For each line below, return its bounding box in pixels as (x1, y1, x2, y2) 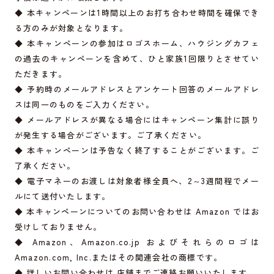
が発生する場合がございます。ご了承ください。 (14, 129, 207, 141)
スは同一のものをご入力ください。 (14, 98, 154, 111)
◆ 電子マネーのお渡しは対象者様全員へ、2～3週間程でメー (14, 175, 260, 187)
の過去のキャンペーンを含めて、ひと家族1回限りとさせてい (14, 53, 260, 65)
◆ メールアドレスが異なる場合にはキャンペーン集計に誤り (14, 114, 260, 126)
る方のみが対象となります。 (14, 22, 128, 34)
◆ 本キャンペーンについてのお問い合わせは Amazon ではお (14, 206, 260, 218)
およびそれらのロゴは (139, 236, 260, 248)
